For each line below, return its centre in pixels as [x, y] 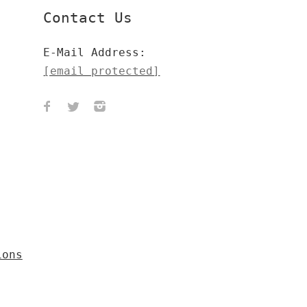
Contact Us [88, 17]
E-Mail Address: [95, 52]
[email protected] [102, 71]
